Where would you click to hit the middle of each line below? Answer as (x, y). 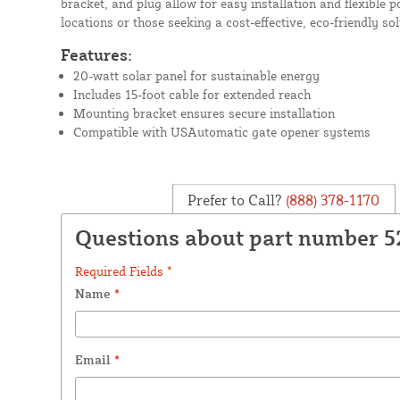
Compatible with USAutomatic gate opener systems (221, 131)
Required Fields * (123, 271)
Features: (96, 54)
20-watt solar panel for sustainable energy (196, 75)
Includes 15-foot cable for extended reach (192, 94)
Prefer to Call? (235, 200)
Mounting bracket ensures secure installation (204, 112)
